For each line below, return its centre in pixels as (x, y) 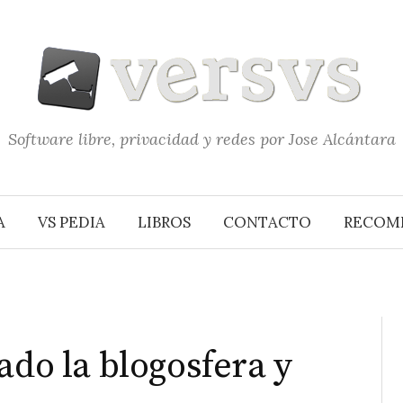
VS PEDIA (72, 222)
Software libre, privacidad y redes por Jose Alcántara (201, 139)
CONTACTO (267, 222)
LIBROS (164, 222)
